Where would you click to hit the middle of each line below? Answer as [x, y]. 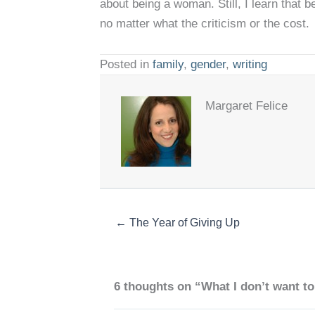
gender [208, 65]
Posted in [126, 65]
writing [250, 65]
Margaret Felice [246, 106]
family [168, 65]
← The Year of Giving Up [178, 223]
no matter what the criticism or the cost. [205, 23]
